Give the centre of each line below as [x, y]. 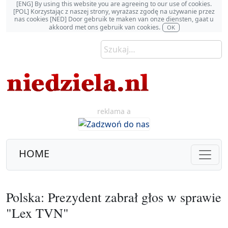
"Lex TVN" [37, 212]
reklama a [114, 111]
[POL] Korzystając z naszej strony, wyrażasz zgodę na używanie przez [114, 11]
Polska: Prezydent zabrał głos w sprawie [114, 197]
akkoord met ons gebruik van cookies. [104, 27]
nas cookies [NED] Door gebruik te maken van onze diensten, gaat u [114, 19]
